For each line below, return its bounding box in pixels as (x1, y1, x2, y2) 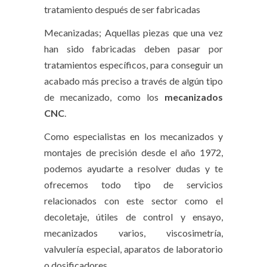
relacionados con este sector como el (44, 194, 223, 206)
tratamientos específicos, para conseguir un (44, 58, 223, 70)
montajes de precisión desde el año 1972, (44, 146, 223, 158)
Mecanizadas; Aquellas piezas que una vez (44, 26, 223, 38)
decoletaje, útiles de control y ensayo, (44, 210, 223, 222)
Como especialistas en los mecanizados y (44, 130, 223, 142)
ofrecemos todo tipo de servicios (44, 178, 223, 190)
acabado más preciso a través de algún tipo (44, 74, 223, 86)
